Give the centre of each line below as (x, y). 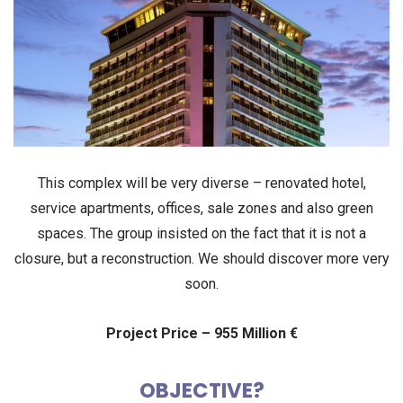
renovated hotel (314, 183)
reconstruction (146, 258)
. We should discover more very (290, 258)
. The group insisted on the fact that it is (210, 233)
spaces (60, 233)
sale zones (242, 208)
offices (179, 208)
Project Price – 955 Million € (201, 334)
